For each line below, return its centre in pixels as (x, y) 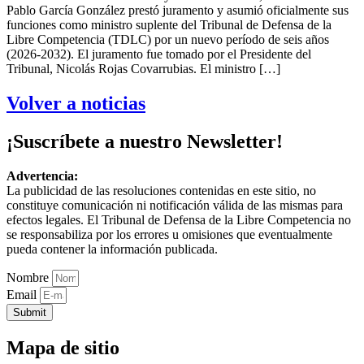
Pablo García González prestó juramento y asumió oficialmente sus (178, 11)
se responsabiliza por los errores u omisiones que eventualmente (169, 234)
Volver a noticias (76, 103)
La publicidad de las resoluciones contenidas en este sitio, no (161, 190)
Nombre (29, 277)
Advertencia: (42, 175)
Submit (30, 312)
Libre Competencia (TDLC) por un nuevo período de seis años (168, 40)
